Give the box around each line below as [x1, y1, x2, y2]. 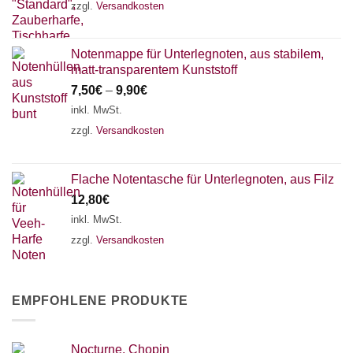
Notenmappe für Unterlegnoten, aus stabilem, [71, 46, 324, 61]
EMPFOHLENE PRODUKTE [12, 294, 189, 308]
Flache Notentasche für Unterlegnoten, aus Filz [71, 172, 334, 186]
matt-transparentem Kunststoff [71, 62, 237, 76]
